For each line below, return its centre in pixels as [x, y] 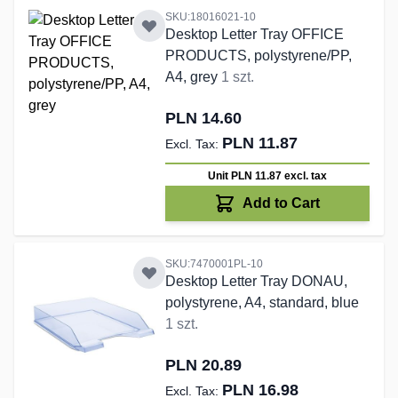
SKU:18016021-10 [210, 17]
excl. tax [305, 176]
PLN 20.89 [203, 366]
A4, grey [193, 77]
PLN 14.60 [203, 119]
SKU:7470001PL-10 [214, 264]
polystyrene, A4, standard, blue [262, 303]
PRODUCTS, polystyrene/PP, [258, 56]
